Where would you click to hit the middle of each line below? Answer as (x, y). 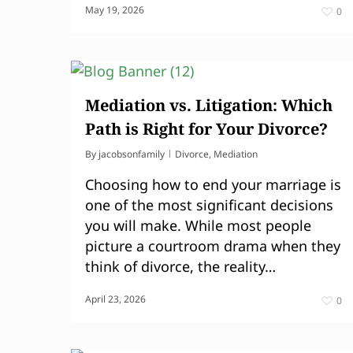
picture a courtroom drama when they (213, 246)
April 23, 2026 (115, 299)
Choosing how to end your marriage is (213, 184)
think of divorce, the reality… (180, 266)
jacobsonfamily (132, 154)
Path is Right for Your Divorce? (206, 129)
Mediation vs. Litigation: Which (209, 105)
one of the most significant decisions (209, 205)
